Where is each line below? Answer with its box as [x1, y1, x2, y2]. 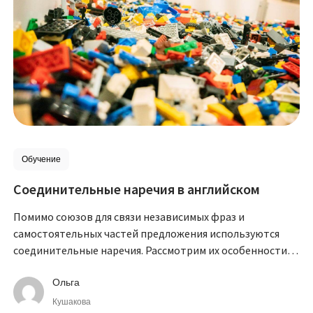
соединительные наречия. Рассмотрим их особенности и [13, 243, 296, 258]
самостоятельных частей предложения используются [13, 226, 280, 241]
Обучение [22, 154, 61, 165]
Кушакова [52, 297, 92, 307]
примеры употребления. [13, 260, 134, 275]
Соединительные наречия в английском [13, 180, 261, 198]
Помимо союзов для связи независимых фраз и [13, 210, 245, 224]
